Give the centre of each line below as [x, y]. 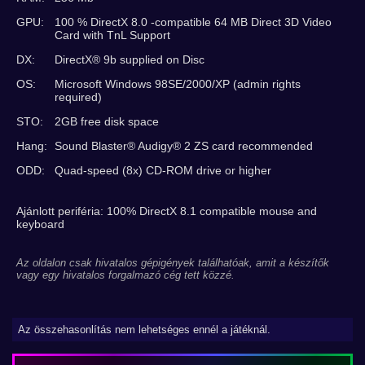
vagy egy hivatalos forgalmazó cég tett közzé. [125, 275]
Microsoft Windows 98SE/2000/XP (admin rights [178, 84]
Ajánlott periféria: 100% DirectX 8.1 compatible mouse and [167, 211]
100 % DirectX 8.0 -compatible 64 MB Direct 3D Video [193, 22]
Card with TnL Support [112, 35]
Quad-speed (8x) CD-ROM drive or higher [163, 170]
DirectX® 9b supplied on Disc [130, 59]
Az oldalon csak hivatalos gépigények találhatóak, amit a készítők [173, 263]
